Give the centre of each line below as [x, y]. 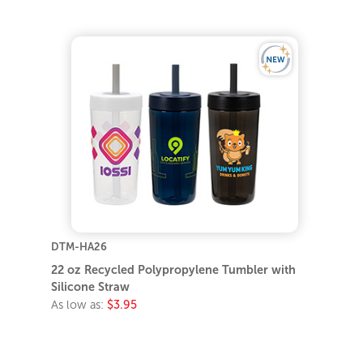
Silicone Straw [91, 287]
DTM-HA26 [79, 247]
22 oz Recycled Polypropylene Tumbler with [174, 270]
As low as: [79, 305]
